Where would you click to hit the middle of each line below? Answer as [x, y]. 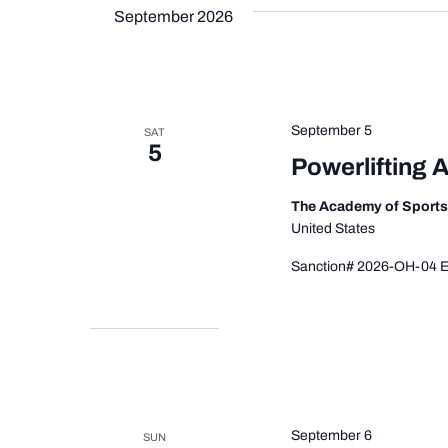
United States [333, 229]
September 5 [332, 131]
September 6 [332, 436]
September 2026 [173, 17]
